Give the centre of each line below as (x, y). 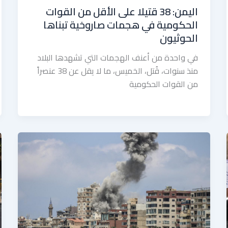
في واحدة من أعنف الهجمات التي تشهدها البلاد (118, 57)
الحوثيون (179, 38)
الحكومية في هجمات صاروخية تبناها (121, 24)
